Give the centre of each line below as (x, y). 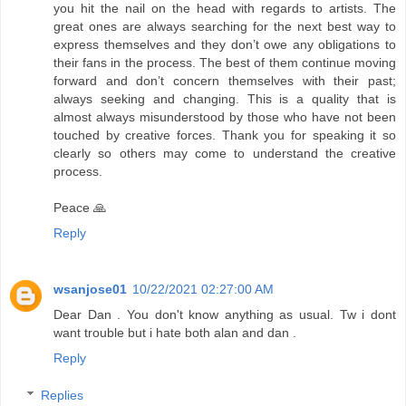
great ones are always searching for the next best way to (225, 26)
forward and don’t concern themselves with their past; (225, 80)
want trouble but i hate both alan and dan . (175, 332)
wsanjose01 (90, 289)
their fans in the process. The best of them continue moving (225, 62)
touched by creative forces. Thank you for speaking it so (225, 135)
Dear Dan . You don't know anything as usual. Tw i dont (225, 314)
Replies (63, 396)
